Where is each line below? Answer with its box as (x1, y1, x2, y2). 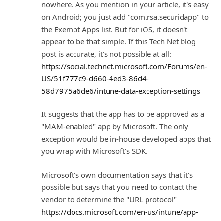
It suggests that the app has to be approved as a (41, 109, 204, 119)
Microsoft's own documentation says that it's (41, 169, 193, 180)
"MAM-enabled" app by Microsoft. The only (41, 121, 188, 132)
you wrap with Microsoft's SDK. (41, 146, 147, 156)
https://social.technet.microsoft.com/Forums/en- (41, 61, 207, 71)
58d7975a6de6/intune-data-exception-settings (41, 85, 200, 96)
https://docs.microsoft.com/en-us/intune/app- (41, 206, 198, 217)
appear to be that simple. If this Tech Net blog (41, 36, 196, 46)
